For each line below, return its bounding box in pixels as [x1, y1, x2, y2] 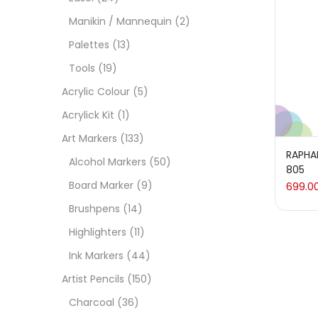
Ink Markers [69, 248, 124, 263]
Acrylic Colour [62, 84, 130, 99]
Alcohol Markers [69, 155, 146, 170]
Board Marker [69, 178, 133, 193]
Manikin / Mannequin [69, 14, 172, 29]
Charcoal [69, 295, 114, 310]
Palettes [69, 38, 109, 53]
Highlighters [69, 225, 126, 240]
